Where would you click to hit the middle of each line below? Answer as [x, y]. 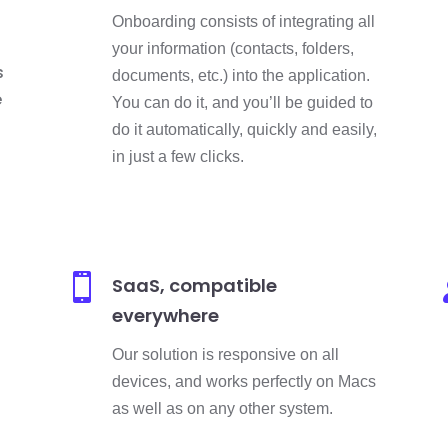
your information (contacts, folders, [232, 48]
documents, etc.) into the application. [240, 75]
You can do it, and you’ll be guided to [242, 102]
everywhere [165, 316]
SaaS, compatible [194, 286]
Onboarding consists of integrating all [243, 21]
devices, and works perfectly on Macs [243, 382]
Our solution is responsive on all [225, 355]
